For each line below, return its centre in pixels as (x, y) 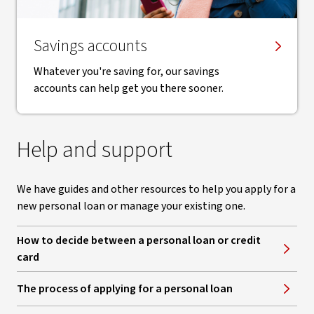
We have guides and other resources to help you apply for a (156, 189)
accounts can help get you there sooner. (129, 88)
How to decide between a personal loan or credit (139, 240)
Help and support (95, 150)
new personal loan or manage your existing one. (131, 206)
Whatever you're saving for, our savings (127, 71)
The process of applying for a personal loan (125, 289)
